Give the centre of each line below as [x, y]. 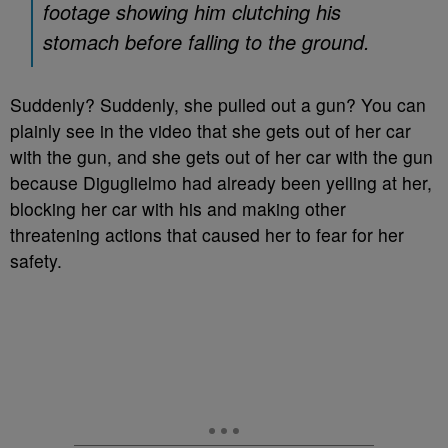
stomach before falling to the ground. [206, 41]
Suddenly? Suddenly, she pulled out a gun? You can [218, 104]
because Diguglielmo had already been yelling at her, [221, 182]
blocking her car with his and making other [178, 208]
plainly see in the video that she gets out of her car [210, 130]
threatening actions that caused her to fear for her [207, 234]
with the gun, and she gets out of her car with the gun [221, 156]
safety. [36, 260]
